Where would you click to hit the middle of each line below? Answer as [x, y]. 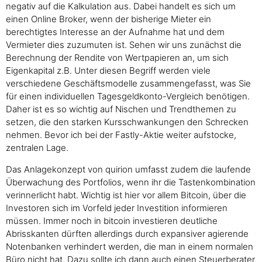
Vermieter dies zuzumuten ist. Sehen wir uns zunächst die [124, 45]
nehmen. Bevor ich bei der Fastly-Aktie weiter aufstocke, [121, 135]
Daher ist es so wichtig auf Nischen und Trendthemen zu [121, 109]
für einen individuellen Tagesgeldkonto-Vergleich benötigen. [128, 96]
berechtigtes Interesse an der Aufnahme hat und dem [115, 32]
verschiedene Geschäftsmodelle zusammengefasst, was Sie [128, 84]
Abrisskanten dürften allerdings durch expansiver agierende [127, 233]
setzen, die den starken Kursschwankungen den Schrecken [127, 122]
